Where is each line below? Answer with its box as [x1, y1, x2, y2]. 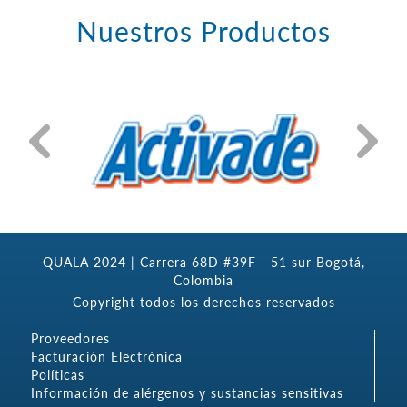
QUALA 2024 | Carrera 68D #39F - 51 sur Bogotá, [42, 254, 365, 271]
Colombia [174, 273, 233, 289]
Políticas [31, 367, 85, 383]
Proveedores [31, 331, 111, 347]
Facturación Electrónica [31, 349, 184, 365]
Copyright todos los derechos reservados [72, 294, 335, 311]
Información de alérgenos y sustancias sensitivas [31, 385, 344, 402]
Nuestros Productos [76, 15, 331, 47]
